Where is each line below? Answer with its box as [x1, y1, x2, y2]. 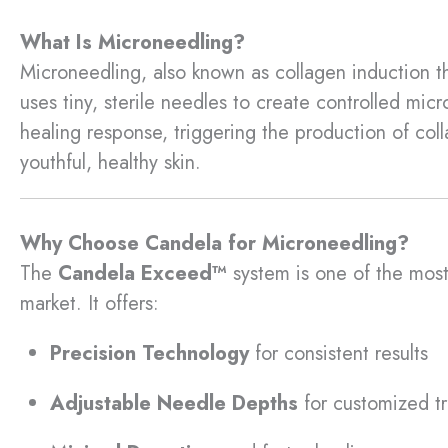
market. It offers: [20, 288, 159, 318]
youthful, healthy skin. [20, 147, 201, 177]
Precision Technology [50, 338, 249, 368]
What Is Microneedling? [20, 27, 245, 57]
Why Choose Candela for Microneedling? [20, 228, 409, 258]
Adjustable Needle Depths [50, 388, 298, 418]
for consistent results [249, 338, 428, 368]
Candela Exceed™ [58, 258, 227, 288]
